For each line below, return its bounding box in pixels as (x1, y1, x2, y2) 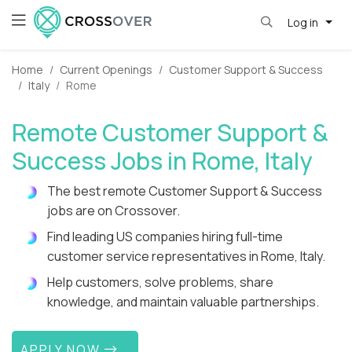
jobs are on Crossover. (47, 202, 180, 220)
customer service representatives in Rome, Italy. (47, 247, 325, 266)
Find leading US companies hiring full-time (47, 228, 283, 246)
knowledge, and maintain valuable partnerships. (47, 293, 319, 311)
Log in (287, 14, 321, 30)
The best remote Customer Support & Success (47, 182, 322, 200)
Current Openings (60, 62, 152, 78)
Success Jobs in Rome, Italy (12, 145, 312, 178)
